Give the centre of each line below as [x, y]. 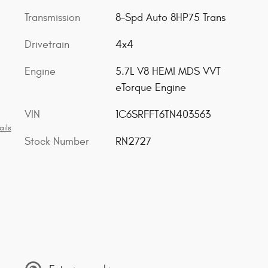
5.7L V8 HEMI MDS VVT [168, 71]
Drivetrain [47, 45]
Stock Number [57, 141]
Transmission [52, 18]
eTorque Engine [150, 88]
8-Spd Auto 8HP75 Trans [170, 18]
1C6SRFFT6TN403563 [163, 115]
